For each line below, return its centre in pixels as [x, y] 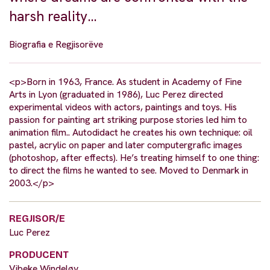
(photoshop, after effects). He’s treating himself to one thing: [134, 158]
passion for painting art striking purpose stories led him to [128, 120]
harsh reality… [53, 17]
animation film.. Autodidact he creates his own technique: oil [131, 133]
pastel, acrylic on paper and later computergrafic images [126, 145]
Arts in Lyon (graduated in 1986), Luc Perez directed [116, 95]
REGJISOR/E [37, 219]
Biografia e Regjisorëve [56, 45]
